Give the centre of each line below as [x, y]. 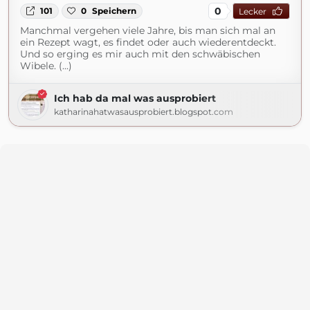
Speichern [115, 11]
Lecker [252, 11]
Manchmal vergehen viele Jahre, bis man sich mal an [148, 30]
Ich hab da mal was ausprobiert [135, 98]
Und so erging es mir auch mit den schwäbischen [140, 54]
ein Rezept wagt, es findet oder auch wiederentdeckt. [148, 42]
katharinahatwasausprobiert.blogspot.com [144, 112]
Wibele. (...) [46, 66]
